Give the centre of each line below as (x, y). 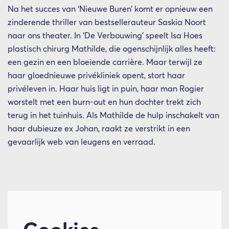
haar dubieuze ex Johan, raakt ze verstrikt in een (99, 129)
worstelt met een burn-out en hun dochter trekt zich (104, 102)
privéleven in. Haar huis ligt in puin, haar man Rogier (106, 89)
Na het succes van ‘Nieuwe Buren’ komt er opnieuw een (110, 9)
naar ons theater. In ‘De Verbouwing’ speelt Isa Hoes (105, 36)
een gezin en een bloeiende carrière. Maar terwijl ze (105, 62)
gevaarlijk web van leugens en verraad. (82, 142)
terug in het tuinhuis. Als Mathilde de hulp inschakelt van (113, 116)
